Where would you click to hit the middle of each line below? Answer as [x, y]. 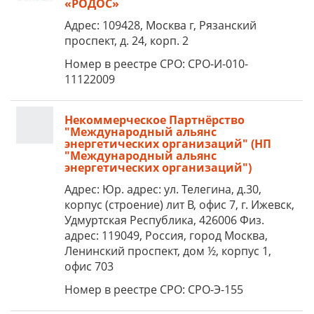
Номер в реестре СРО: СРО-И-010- [156, 64]
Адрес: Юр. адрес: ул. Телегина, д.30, [163, 189]
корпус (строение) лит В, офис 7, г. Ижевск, [179, 205]
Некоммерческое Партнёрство [155, 120]
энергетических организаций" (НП [168, 144]
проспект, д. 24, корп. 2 [127, 41]
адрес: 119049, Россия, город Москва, [166, 235]
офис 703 [89, 266]
